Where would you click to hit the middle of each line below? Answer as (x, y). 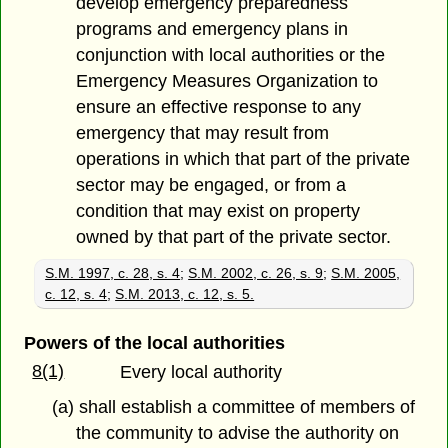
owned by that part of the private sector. (234, 237)
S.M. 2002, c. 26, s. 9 (256, 273)
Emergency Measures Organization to (227, 81)
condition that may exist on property (218, 211)
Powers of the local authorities (154, 343)
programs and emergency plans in (212, 29)
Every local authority (201, 372)
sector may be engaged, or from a (211, 185)
